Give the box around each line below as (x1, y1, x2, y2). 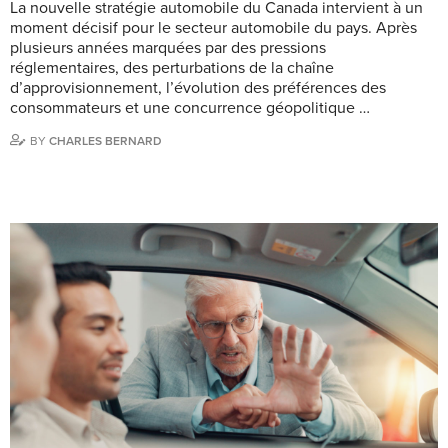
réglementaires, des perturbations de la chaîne (10, 57, 334, 78)
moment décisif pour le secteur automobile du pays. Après (10, 17, 417, 38)
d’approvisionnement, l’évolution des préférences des (10, 77, 386, 98)
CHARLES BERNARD (49, 133, 162, 148)
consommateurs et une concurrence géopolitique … (10, 97, 370, 118)
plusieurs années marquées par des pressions (10, 37, 326, 58)
